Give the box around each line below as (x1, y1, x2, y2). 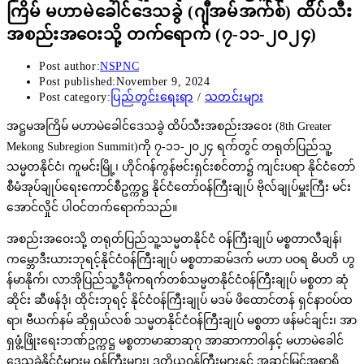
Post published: (39, 76, 116, 89)
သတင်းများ (204, 91, 264, 104)
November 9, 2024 (116, 76, 210, 89)
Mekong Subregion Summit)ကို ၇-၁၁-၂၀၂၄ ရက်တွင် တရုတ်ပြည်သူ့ (6, 141, 331, 154)
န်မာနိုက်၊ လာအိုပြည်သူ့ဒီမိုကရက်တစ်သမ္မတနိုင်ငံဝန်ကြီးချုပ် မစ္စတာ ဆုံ (6, 274, 349, 287)
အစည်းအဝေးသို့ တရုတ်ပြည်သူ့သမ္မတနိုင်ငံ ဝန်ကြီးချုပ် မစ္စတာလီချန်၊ (6, 233, 342, 246)
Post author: (39, 60, 101, 73)
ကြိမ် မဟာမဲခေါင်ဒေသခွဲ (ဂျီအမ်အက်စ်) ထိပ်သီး (6, 2, 353, 20)
